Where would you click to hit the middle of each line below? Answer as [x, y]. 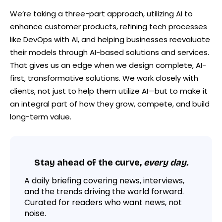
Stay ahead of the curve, [89, 163]
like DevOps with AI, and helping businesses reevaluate [110, 39]
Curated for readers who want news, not [103, 202]
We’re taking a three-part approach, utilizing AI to [101, 13]
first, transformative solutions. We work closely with [104, 78]
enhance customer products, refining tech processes [109, 26]
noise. [35, 213]
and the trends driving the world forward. [104, 191]
